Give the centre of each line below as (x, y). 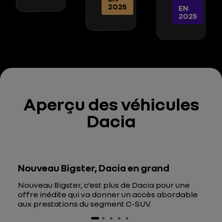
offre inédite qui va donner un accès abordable (108, 194)
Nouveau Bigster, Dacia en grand (94, 167)
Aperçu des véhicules (111, 104)
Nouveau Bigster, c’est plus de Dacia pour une (104, 185)
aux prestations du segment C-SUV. (84, 204)
